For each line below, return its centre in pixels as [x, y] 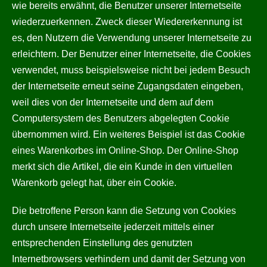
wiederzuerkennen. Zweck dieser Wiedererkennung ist [127, 22]
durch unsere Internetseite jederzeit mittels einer [113, 227]
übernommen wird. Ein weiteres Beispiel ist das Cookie [128, 134]
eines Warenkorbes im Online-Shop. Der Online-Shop [125, 150]
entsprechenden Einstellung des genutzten [102, 243]
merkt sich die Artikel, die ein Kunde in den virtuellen [122, 167]
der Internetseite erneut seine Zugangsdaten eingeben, [128, 86]
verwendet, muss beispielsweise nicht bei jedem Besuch [131, 70]
